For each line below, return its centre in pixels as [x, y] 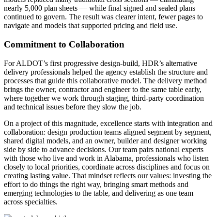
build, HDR [141, 63]
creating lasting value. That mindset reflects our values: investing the [108, 175]
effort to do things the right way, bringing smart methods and [96, 184]
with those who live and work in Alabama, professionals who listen [106, 158]
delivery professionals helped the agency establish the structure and [106, 72]
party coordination [176, 98]
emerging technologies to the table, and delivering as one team [99, 193]
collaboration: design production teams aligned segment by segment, [108, 132]
